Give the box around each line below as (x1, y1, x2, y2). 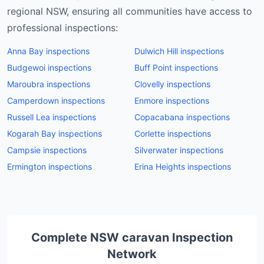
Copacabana (134, 112, 184, 122)
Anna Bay (7, 46, 44, 56)
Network (107, 247, 157, 261)
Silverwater (134, 145, 177, 155)
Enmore (134, 95, 163, 105)
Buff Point (134, 62, 172, 72)
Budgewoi (7, 62, 45, 72)
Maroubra (7, 79, 44, 89)
